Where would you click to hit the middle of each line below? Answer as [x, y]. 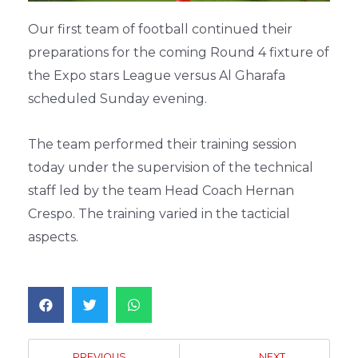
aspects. [53, 237]
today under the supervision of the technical [171, 167]
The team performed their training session [162, 144]
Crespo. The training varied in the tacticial [159, 214]
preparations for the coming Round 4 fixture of [179, 52]
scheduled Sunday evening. [117, 99]
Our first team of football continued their [160, 29]
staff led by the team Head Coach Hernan [161, 191]
